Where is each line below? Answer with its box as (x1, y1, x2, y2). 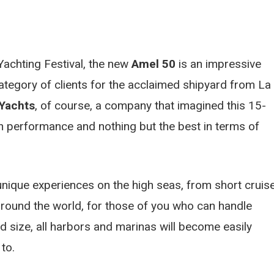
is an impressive (176, 56, 261, 71)
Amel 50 (131, 56, 176, 71)
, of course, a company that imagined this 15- (35, 98, 266, 113)
